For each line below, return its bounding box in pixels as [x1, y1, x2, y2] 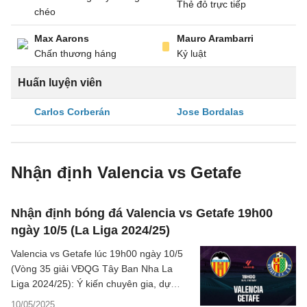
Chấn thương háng [34, 48, 116, 59]
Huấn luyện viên [18, 77, 102, 88]
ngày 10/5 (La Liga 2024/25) [11, 223, 170, 237]
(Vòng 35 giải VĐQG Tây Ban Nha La [11, 263, 173, 274]
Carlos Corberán [34, 106, 110, 117]
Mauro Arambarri [177, 33, 254, 44]
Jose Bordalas [177, 106, 244, 117]
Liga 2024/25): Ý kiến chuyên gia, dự [11, 278, 171, 289]
